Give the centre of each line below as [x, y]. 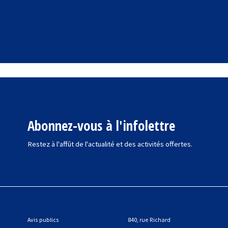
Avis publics [43, 220]
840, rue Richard [149, 220]
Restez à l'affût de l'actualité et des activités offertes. [110, 144]
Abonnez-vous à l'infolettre [101, 126]
